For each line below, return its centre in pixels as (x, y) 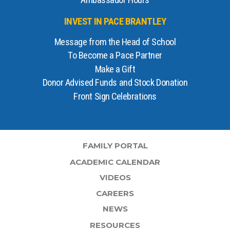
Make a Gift (115, 70)
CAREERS (115, 193)
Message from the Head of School (115, 42)
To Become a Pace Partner (115, 56)
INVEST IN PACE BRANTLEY (115, 22)
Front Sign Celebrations (115, 97)
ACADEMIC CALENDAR (115, 162)
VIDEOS (115, 178)
